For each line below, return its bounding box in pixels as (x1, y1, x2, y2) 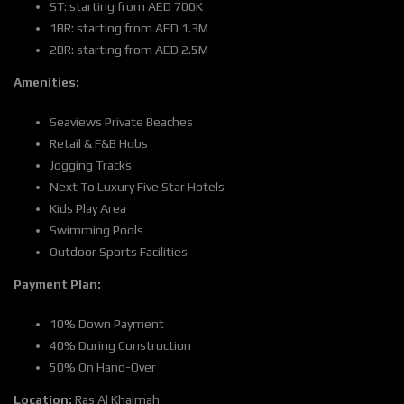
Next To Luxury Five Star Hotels (50, 179, 225, 195)
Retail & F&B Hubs (50, 136, 148, 151)
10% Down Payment (50, 317, 164, 332)
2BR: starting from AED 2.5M (50, 42, 208, 58)
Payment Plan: (14, 277, 101, 292)
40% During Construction (50, 338, 191, 353)
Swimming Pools (50, 223, 143, 238)
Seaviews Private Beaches (50, 115, 193, 130)
